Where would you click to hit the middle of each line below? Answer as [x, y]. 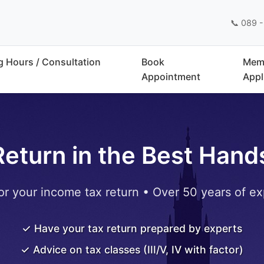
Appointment [171, 77]
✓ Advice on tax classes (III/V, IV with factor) [132, 250]
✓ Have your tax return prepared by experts [132, 228]
